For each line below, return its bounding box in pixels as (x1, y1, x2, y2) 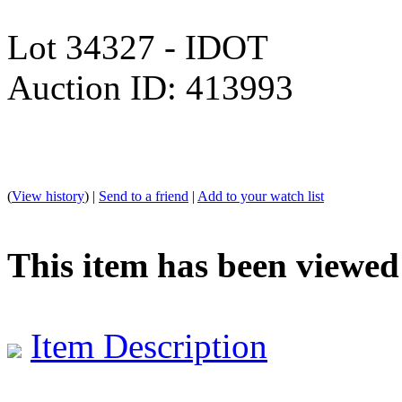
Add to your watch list (197, 188, 324, 204)
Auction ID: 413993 (7, 67, 293, 107)
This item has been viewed (7, 245, 399, 284)
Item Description (31, 326, 267, 365)
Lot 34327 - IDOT (7, 27, 268, 66)
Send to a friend (99, 188, 188, 204)
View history (12, 188, 84, 204)
